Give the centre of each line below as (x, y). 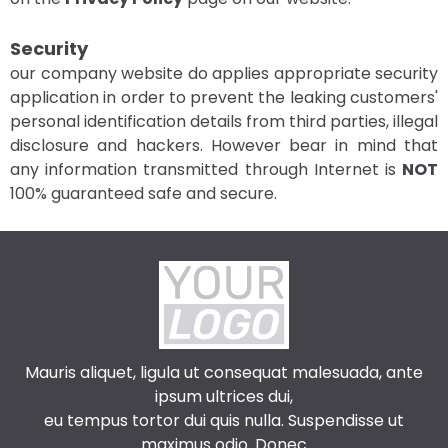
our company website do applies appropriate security (224, 73)
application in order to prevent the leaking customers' (224, 97)
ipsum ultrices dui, (224, 397)
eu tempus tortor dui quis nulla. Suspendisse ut (224, 421)
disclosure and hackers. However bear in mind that (224, 145)
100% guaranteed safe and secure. (143, 193)
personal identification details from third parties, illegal (224, 121)
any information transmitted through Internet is (206, 169)
